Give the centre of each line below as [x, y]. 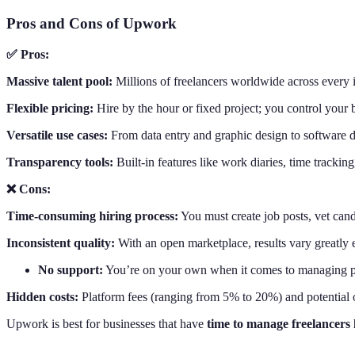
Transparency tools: [60, 162]
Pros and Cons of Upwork [92, 24]
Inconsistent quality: [61, 242]
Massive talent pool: [59, 81]
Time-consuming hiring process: [92, 216]
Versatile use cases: [57, 135]
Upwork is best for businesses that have [107, 323]
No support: [71, 269]
